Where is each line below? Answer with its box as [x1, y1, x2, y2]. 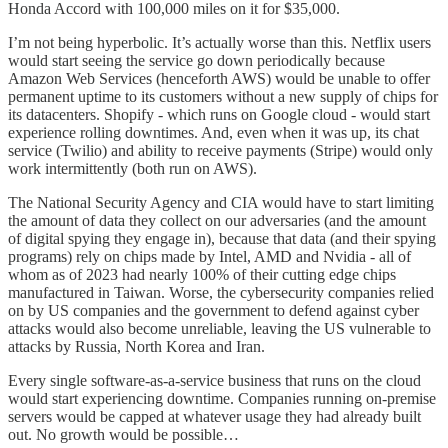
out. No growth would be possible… [8, 425, 239, 443]
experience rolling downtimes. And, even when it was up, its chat [8, 123, 419, 141]
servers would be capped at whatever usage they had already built [8, 407, 421, 425]
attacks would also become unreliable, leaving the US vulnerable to [8, 319, 431, 337]
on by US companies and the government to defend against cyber [8, 301, 419, 319]
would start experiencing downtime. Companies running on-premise [8, 389, 436, 407]
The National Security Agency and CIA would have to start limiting [8, 193, 434, 211]
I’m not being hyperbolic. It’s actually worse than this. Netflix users [8, 33, 431, 51]
